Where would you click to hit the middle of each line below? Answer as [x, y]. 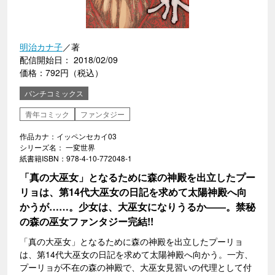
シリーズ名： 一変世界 [57, 147]
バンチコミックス [54, 93]
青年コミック [47, 114]
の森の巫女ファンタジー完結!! [87, 221]
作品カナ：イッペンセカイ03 [68, 136]
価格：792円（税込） [61, 72]
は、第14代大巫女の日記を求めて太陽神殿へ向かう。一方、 [136, 254]
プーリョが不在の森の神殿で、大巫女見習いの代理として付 [136, 267]
